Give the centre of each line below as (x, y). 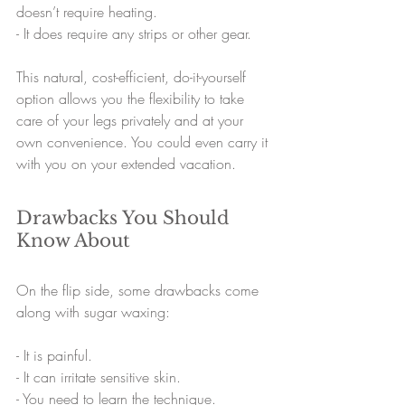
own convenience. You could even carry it (144, 142)
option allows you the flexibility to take (132, 99)
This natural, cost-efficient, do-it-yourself (133, 77)
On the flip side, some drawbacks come (140, 291)
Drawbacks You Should (126, 218)
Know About (73, 241)
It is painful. (58, 356)
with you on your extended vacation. (126, 164)
